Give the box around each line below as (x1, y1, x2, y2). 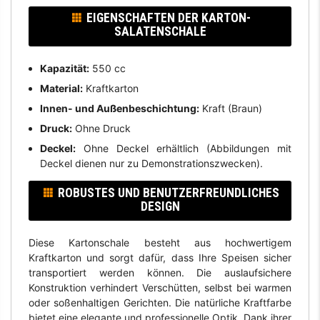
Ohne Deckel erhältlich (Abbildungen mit (75, 142, 292, 155)
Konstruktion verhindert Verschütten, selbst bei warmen (28, 281, 292, 294)
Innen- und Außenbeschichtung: (39, 102, 199, 115)
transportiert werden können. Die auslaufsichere (28, 266, 292, 279)
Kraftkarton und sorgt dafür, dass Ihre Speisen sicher (28, 251, 292, 264)
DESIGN (140, 199, 180, 214)
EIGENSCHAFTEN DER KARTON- (86, 11, 251, 26)
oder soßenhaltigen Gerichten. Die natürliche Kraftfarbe (28, 296, 292, 309)
